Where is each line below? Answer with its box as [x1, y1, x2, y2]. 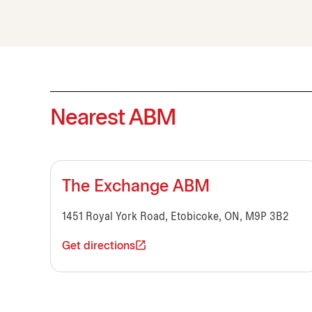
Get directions [62, 241, 135, 252]
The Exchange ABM [62, 180, 210, 196]
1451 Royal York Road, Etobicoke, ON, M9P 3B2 [62, 212, 289, 223]
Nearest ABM [50, 109, 175, 130]
